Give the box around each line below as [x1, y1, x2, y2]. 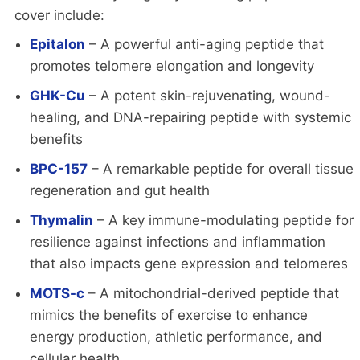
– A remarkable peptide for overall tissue [87, 160, 354, 177]
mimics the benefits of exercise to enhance [29, 306, 308, 323]
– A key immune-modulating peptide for [92, 211, 354, 228]
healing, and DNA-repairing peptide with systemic [29, 108, 351, 125]
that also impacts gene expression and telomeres [29, 255, 348, 272]
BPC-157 [29, 160, 88, 177]
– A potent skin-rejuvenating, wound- [84, 87, 330, 104]
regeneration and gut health [29, 182, 210, 198]
